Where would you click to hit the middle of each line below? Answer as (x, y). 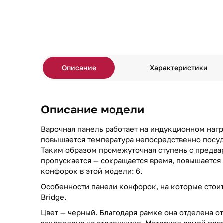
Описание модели (93, 109)
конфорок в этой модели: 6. (92, 171)
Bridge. (54, 197)
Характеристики (179, 67)
